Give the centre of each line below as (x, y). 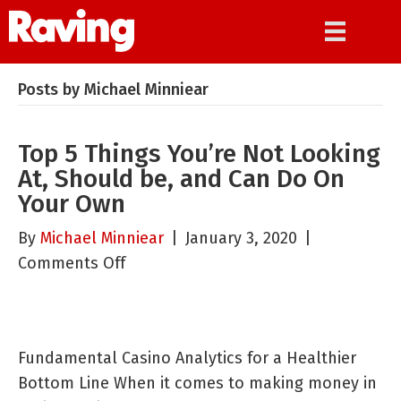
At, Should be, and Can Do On (181, 179)
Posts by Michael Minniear (113, 90)
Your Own (72, 204)
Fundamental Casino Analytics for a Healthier (187, 358)
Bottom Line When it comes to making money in (197, 383)
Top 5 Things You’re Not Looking (199, 154)
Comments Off (72, 263)
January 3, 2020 (241, 238)
